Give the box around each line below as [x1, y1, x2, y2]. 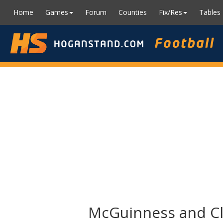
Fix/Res [159, 7, 182, 17]
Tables [199, 7, 221, 17]
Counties [118, 7, 147, 17]
